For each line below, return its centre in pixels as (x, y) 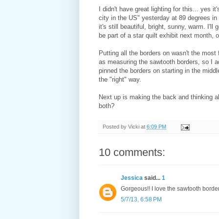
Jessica (132, 178)
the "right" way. (120, 80)
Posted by (115, 127)
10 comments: (132, 153)
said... (152, 178)
